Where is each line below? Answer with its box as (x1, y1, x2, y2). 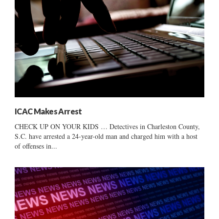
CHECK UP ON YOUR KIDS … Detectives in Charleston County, (15, 121, 200, 131)
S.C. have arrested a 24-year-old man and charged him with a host (15, 131, 197, 141)
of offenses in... (15, 141, 57, 151)
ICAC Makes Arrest (15, 106, 82, 116)
